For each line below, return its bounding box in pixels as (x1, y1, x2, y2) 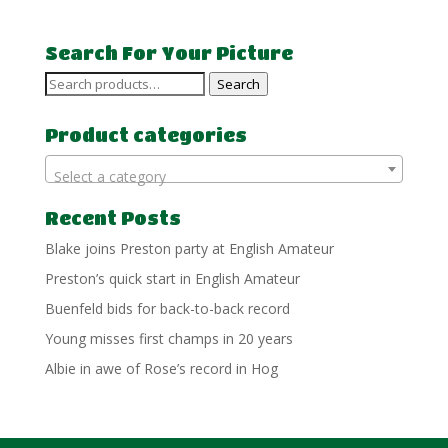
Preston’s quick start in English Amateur (44, 268, 300, 288)
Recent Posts (44, 207, 181, 228)
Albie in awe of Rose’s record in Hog (44, 358, 278, 378)
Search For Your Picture (44, 42, 293, 63)
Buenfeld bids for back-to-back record (44, 298, 290, 318)
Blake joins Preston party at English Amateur (44, 238, 334, 258)
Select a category (53, 166, 166, 186)
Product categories (44, 124, 247, 145)
